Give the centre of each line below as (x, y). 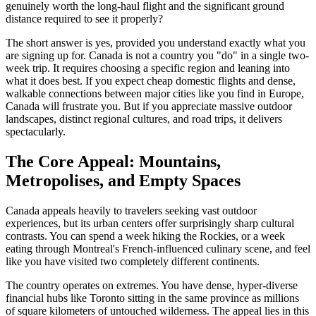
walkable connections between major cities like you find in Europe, (155, 93)
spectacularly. (36, 131)
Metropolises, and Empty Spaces (123, 180)
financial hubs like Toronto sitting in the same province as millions (152, 298)
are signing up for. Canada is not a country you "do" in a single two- (157, 55)
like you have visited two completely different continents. (133, 261)
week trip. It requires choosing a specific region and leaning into (148, 68)
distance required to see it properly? (84, 18)
